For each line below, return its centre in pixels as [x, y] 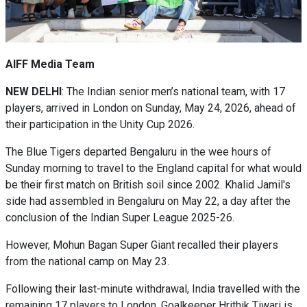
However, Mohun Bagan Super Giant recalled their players [142, 245]
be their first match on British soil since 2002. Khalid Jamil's [148, 185]
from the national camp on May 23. [87, 261]
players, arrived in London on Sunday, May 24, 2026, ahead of [151, 108]
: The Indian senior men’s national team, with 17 [173, 91]
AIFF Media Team [50, 64]
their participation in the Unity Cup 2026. [100, 124]
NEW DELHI [34, 91]
